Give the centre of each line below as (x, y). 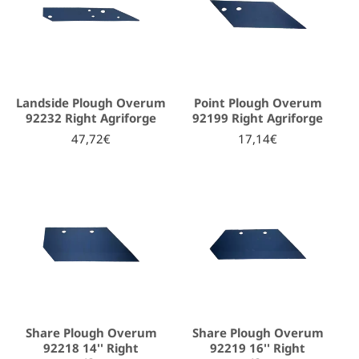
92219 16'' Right (258, 347)
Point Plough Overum (258, 102)
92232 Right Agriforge (91, 117)
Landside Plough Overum (91, 102)
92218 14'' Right (91, 347)
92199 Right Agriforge (258, 117)
